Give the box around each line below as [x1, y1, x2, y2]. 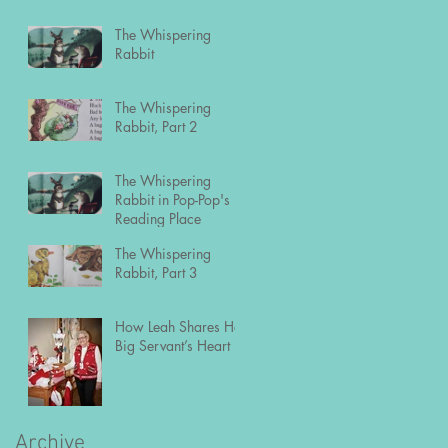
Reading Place [115, 208, 201, 228]
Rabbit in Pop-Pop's [115, 189, 230, 209]
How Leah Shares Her [115, 316, 246, 336]
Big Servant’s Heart [115, 335, 230, 355]
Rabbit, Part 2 [115, 116, 198, 136]
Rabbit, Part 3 [115, 262, 198, 282]
